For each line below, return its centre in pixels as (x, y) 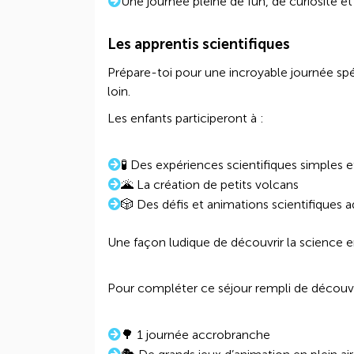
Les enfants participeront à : (186, 118)
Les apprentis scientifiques (199, 44)
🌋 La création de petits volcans (210, 185)
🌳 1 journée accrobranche (196, 335)
